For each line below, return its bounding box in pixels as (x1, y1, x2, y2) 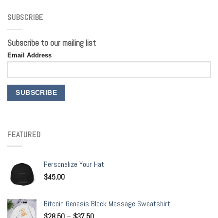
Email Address (7, 52, 52, 59)
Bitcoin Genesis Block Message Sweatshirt (44, 199, 170, 209)
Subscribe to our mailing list (7, 37, 96, 48)
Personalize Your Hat (44, 159, 104, 170)
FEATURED (7, 129, 41, 140)
